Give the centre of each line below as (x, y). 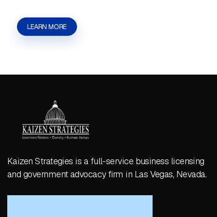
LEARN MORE (47, 27)
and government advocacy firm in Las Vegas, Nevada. (107, 174)
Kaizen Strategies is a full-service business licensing (106, 161)
